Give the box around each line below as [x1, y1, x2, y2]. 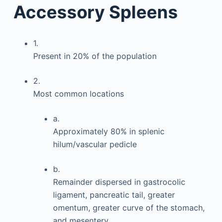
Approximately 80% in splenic [53, 126, 165, 136]
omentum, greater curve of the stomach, [53, 203, 205, 213]
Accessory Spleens [13, 1, 178, 22]
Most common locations [33, 89, 124, 99]
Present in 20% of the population [33, 51, 157, 61]
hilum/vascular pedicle [53, 139, 137, 149]
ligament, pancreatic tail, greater [53, 190, 175, 200]
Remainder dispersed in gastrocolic [53, 177, 185, 187]
